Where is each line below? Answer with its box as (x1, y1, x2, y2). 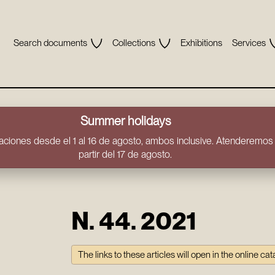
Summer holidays (80, 114, 171, 128)
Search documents (13, 37, 87, 48)
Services (231, 37, 266, 48)
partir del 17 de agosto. (79, 149, 172, 160)
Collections (112, 37, 155, 48)
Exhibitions (180, 37, 222, 48)
